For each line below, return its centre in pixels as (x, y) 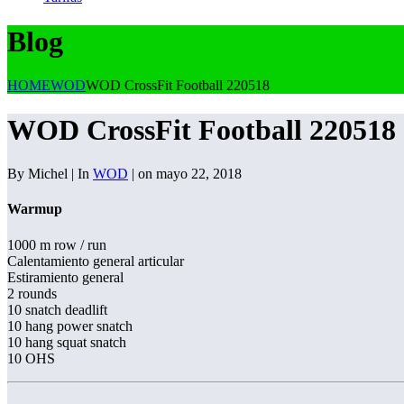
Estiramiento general (65, 277)
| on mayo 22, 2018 (185, 174)
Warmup (35, 209)
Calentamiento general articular (96, 261)
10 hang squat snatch (67, 342)
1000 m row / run (57, 244)
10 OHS (31, 358)
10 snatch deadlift (57, 309)
